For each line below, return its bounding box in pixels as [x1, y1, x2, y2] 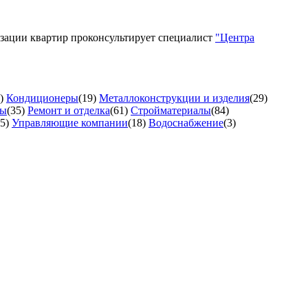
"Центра [215, 31, 254, 43]
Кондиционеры [6, 91, 78, 104]
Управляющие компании [12, 116, 128, 129]
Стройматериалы [131, 104, 211, 116]
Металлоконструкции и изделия [99, 91, 250, 104]
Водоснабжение [148, 116, 223, 129]
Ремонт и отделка [27, 104, 110, 116]
